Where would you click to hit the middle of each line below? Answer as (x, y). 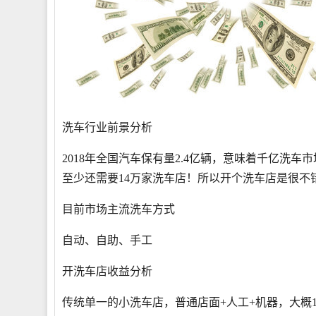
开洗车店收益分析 (107, 271)
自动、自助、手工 (107, 240)
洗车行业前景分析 (107, 127)
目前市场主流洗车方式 (119, 209)
